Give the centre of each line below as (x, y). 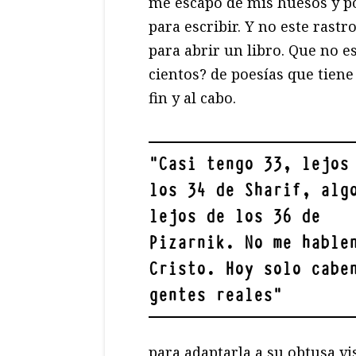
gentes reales (211, 296)
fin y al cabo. (192, 98)
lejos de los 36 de (234, 217)
